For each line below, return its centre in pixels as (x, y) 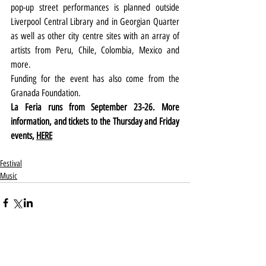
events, (23, 136)
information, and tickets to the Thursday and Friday (95, 122)
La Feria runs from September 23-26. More (95, 107)
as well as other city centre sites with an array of (95, 36)
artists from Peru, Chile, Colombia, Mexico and (95, 50)
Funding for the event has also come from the (95, 79)
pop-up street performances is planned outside (95, 8)
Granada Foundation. (46, 93)
